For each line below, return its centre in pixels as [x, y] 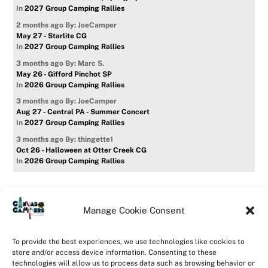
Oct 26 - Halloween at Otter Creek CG [82, 150]
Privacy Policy [83, 245]
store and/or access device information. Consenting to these [114, 252]
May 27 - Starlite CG [52, 36]
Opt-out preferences [164, 245]
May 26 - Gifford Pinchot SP [64, 74]
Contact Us [120, 231]
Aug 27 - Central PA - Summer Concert [83, 112]
